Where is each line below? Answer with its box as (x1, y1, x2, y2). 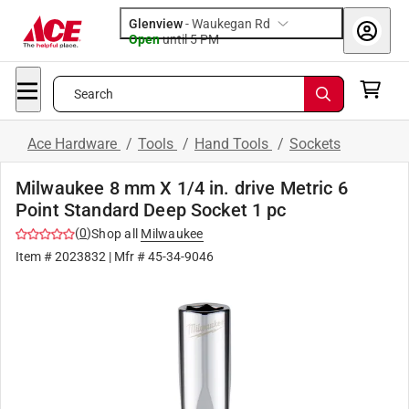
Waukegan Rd (192, 16, 270, 31)
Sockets (289, 135, 341, 152)
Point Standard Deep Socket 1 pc (16, 199, 287, 221)
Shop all (91, 226, 138, 241)
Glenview (129, 16, 183, 31)
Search (73, 87, 114, 101)
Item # (16, 249, 55, 264)
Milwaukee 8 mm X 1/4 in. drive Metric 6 (16, 177, 348, 199)
